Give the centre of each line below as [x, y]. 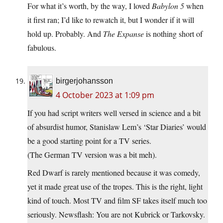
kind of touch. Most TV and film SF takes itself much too [117, 200]
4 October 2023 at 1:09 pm [105, 95]
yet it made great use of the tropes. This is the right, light [115, 186]
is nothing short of [173, 33]
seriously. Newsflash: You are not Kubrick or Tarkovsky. [116, 214]
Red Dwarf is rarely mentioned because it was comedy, [114, 172]
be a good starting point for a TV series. [89, 140]
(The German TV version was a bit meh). [92, 154]
